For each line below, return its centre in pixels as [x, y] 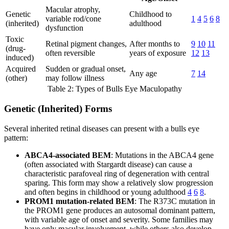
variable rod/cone [73, 19]
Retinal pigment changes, [86, 44]
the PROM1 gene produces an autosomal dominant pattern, [120, 210]
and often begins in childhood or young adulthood [106, 192]
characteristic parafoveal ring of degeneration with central [117, 173]
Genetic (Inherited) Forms [58, 108]
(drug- [16, 49]
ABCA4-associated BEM [68, 155]
